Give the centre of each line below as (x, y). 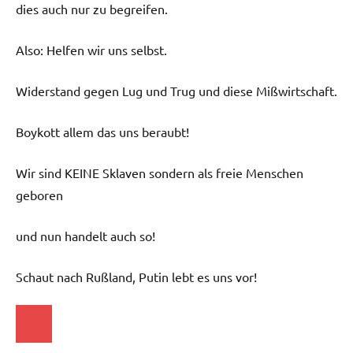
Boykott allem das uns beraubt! (102, 132)
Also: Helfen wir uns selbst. (91, 50)
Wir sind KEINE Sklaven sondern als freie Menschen (160, 173)
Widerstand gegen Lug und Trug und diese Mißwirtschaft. (176, 91)
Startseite (52, 322)
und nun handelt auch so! (85, 236)
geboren (39, 195)
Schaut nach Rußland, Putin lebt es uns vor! (136, 277)
